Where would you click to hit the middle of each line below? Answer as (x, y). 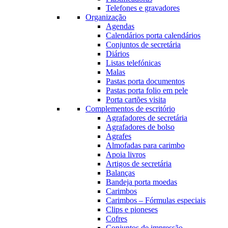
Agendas (120, 26)
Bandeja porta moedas (141, 182)
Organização (106, 17)
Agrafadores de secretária (147, 118)
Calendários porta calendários (153, 35)
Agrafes (119, 136)
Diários (118, 54)
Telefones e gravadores (143, 8)
